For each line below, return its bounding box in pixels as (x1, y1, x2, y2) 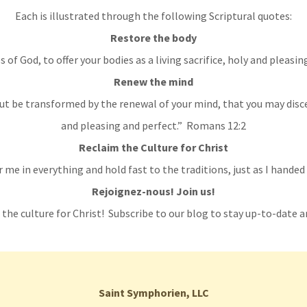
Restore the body (110, 31, 197, 45)
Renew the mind (114, 75, 193, 88)
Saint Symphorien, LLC (98, 286, 209, 299)
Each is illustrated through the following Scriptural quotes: (15, 9, 292, 23)
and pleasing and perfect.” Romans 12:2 (61, 119, 246, 132)
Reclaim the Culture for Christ (79, 140, 228, 154)
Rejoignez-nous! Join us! (92, 184, 215, 198)
